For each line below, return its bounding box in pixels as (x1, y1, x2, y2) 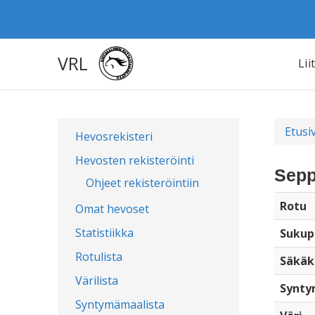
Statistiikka (75, 225, 134, 240)
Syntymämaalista (75, 297, 165, 312)
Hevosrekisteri (75, 129, 153, 144)
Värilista (75, 273, 118, 288)
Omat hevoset (75, 201, 149, 217)
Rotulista (75, 249, 122, 264)
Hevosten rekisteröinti (75, 153, 194, 168)
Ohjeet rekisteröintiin (86, 175, 199, 191)
